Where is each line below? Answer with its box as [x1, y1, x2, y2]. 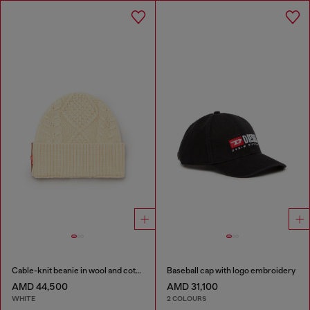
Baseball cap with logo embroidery [166, 265, 295, 275]
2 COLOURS [166, 294, 206, 304]
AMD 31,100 [166, 280, 218, 292]
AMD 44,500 [12, 280, 68, 292]
